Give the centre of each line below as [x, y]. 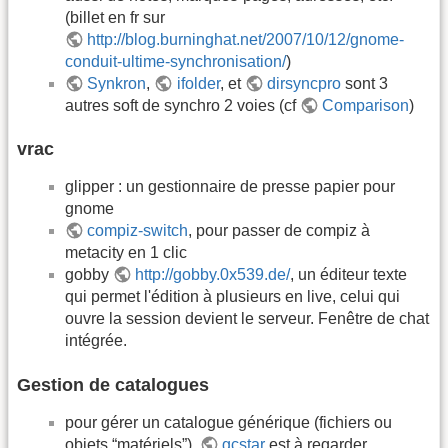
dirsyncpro [304, 83]
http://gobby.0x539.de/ [213, 275]
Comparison [366, 105]
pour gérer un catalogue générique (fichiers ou [228, 422]
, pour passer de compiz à [279, 231]
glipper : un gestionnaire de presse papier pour [230, 187]
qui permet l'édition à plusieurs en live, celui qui [232, 297]
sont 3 [365, 83]
